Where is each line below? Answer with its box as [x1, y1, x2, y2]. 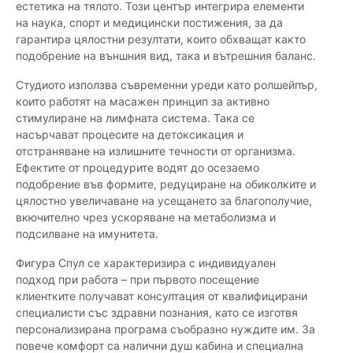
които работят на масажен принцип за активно [16, 95, 269, 109]
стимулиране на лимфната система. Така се [16, 111, 255, 125]
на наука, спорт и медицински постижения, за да [16, 16, 283, 30]
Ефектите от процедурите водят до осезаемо [16, 161, 259, 175]
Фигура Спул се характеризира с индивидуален [16, 256, 276, 270]
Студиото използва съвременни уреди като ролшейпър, [16, 78, 318, 92]
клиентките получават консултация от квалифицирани [16, 289, 307, 303]
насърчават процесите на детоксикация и [16, 128, 243, 142]
